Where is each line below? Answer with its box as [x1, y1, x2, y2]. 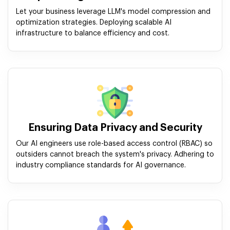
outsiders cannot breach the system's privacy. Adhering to [16, 151, 214, 159]
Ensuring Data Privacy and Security [28, 123, 202, 133]
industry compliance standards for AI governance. [16, 162, 186, 169]
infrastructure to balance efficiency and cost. [16, 30, 169, 37]
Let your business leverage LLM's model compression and [16, 8, 210, 16]
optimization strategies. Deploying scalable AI [16, 19, 171, 27]
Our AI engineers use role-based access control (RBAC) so [16, 140, 213, 148]
